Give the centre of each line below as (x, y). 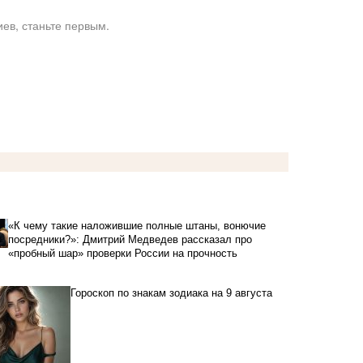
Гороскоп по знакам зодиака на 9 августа (171, 293)
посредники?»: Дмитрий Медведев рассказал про (130, 240)
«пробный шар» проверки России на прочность (122, 254)
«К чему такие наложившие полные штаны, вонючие (137, 226)
